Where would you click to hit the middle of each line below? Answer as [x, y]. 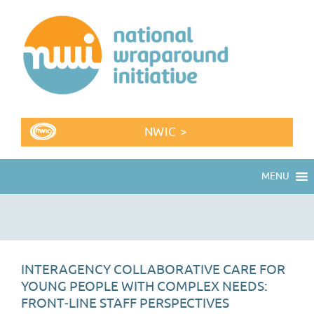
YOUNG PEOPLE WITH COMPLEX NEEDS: [144, 286]
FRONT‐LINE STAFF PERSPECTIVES [125, 303]
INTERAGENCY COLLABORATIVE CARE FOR [153, 269]
